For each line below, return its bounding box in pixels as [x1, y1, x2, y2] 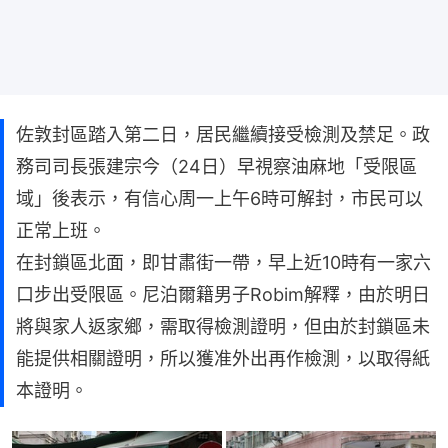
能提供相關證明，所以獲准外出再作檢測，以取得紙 [16, 347, 430, 369]
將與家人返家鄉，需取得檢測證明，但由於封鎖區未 [16, 315, 430, 337]
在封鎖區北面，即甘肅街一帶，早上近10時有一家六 [16, 251, 431, 273]
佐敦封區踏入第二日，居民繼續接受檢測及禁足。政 [16, 123, 430, 145]
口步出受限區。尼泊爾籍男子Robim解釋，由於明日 [16, 283, 430, 305]
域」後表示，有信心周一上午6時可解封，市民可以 [16, 187, 423, 209]
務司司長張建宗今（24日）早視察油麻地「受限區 [16, 155, 417, 177]
